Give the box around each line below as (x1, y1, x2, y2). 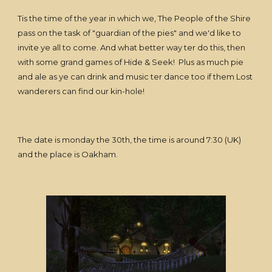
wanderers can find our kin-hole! (18, 86, 145, 96)
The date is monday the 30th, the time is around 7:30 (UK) (18, 135, 242, 144)
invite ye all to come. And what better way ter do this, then (18, 42, 246, 52)
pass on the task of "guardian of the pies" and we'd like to (18, 28, 242, 38)
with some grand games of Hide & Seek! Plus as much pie (18, 57, 244, 67)
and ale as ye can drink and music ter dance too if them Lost (18, 72, 253, 81)
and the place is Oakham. (18, 149, 118, 159)
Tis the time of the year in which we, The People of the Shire (18, 13, 251, 23)
